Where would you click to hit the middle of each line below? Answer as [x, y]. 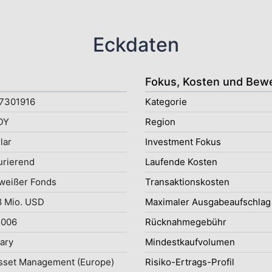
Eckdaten [136, 45]
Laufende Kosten [181, 162]
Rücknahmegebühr [186, 222]
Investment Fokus [183, 142]
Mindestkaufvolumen [190, 242]
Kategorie [166, 102]
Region [160, 122]
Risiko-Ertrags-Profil [190, 262]
